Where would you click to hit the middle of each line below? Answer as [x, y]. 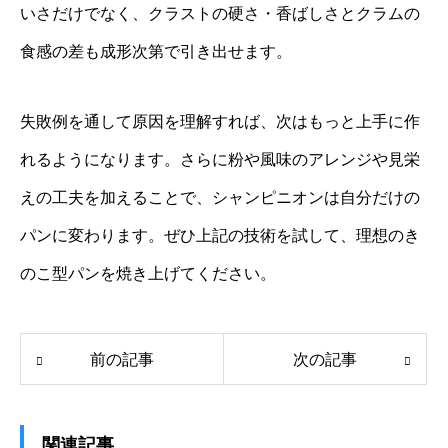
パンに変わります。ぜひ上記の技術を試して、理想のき [220, 236]
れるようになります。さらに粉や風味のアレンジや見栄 [220, 160]
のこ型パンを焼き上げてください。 [148, 274]
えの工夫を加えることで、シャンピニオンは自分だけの [220, 198]
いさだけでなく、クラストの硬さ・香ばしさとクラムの [220, 14]
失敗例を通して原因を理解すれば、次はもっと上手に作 [220, 122]
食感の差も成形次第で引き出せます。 [156, 52]
